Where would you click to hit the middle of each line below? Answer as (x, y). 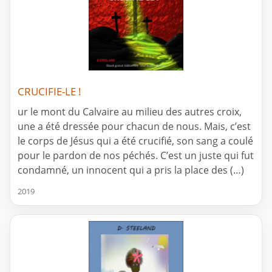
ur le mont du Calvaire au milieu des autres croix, (130, 112)
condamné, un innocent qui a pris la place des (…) (131, 170)
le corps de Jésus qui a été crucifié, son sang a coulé (135, 141)
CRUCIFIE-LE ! (49, 92)
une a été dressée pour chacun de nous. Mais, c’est (134, 127)
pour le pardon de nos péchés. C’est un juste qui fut (136, 156)
